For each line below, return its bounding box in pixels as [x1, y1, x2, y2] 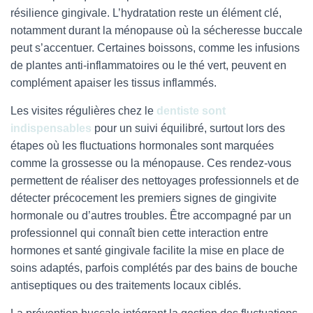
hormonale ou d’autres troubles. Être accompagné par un [10, 210, 291, 221]
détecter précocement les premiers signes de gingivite [10, 192, 277, 204]
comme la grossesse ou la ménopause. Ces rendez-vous [10, 157, 291, 169]
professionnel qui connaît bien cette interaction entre [10, 227, 268, 239]
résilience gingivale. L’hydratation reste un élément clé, [10, 7, 282, 19]
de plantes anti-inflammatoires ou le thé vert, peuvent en [10, 59, 286, 71]
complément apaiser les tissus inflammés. [10, 77, 217, 89]
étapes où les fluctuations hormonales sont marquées [10, 140, 274, 152]
